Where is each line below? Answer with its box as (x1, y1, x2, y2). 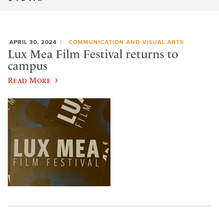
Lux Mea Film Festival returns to (8, 47, 178, 62)
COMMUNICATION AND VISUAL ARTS (68, 38, 184, 45)
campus (8, 59, 47, 73)
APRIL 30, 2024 (9, 38, 57, 45)
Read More (8, 75, 51, 85)
